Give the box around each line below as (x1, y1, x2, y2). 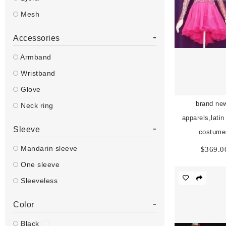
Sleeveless (18, 177, 58, 185)
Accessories (13, 34, 60, 42)
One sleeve (18, 160, 60, 168)
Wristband (18, 69, 55, 77)
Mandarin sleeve (18, 144, 78, 152)
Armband (18, 53, 51, 61)
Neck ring (18, 101, 53, 109)
